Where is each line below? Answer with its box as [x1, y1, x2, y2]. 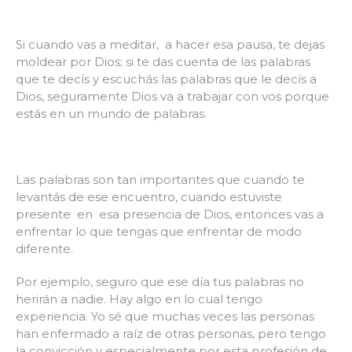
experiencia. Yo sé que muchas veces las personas [16, 308, 314, 324]
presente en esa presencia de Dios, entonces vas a [16, 206, 324, 222]
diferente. [16, 240, 73, 256]
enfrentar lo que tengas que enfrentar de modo [16, 223, 302, 239]
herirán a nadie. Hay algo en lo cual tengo [16, 291, 262, 306]
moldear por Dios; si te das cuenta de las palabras [16, 53, 310, 69]
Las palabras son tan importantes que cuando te [16, 171, 305, 187]
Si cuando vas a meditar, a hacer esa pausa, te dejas [16, 36, 324, 52]
